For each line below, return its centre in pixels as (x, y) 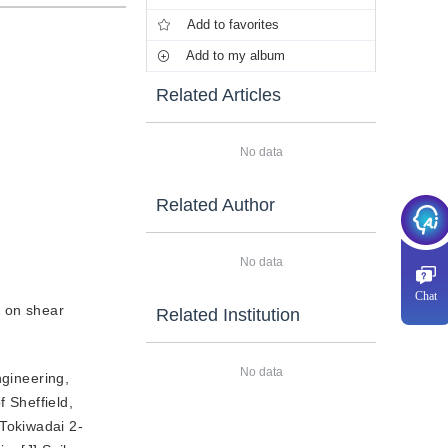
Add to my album (235, 55)
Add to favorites (233, 24)
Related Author (215, 205)
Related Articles (218, 95)
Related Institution (228, 315)
